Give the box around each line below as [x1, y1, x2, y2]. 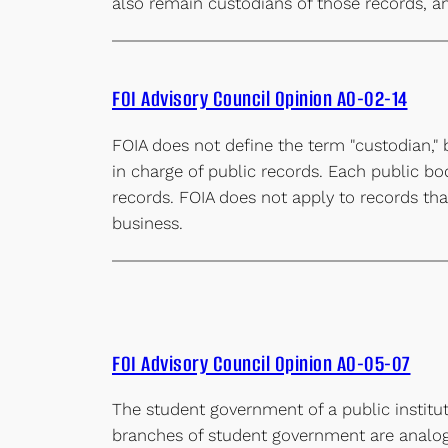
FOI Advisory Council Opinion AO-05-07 [112, 348, 411, 378]
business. [112, 212, 183, 233]
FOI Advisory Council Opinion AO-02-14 [112, 83, 408, 113]
